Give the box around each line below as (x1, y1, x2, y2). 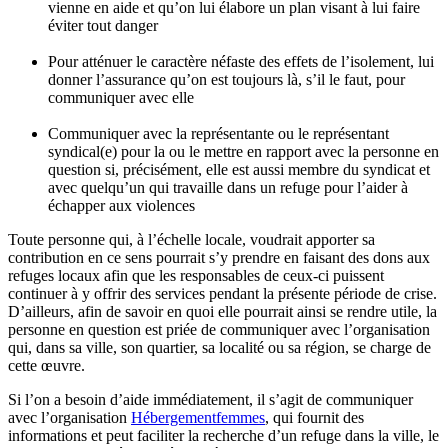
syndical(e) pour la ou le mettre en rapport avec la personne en (48, 142, 439, 160)
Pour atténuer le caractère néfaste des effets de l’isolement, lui (48, 52, 434, 70)
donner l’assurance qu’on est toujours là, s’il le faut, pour (48, 70, 405, 88)
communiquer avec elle (48, 88, 194, 106)
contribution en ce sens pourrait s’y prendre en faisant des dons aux (8, 248, 430, 266)
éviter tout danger (48, 16, 158, 34)
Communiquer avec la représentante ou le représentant (48, 124, 389, 142)
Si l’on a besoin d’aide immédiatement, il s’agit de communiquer (8, 390, 413, 408)
